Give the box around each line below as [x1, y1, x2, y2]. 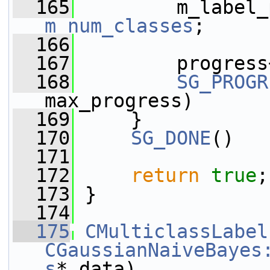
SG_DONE [131, 127, 211, 149]
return [131, 165, 199, 186]
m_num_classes [45, 15, 193, 37]
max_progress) [45, 90, 193, 111]
